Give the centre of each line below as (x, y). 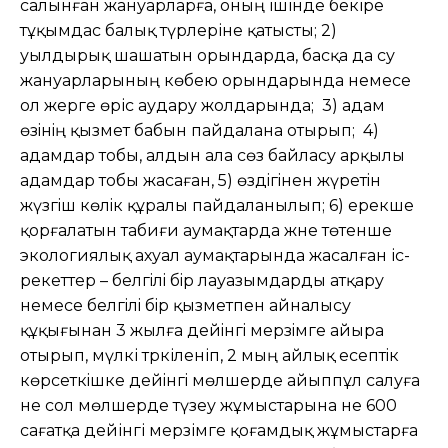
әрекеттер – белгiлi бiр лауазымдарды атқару (202, 280)
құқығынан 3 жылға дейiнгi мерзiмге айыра (202, 330)
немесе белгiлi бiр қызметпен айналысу (185, 305)
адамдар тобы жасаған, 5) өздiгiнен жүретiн (200, 180)
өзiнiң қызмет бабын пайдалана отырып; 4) (199, 130)
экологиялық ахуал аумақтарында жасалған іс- (215, 255)
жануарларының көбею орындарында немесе (215, 80)
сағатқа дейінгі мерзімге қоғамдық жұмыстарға (219, 430)
